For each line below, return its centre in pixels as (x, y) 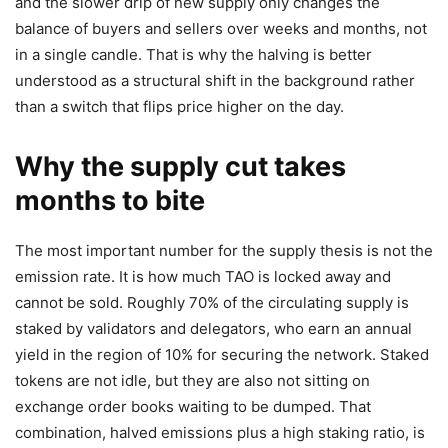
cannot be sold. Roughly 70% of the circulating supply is (212, 303)
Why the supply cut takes (180, 167)
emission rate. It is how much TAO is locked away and (203, 277)
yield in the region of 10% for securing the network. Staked (222, 355)
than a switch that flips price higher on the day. (179, 107)
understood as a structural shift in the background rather (215, 81)
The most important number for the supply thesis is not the (224, 251)
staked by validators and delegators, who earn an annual (213, 329)
